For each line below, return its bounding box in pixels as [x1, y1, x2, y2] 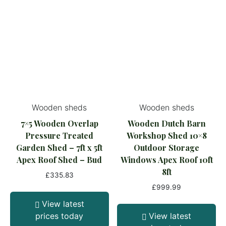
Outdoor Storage [134, 142, 200, 153]
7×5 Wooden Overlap [20, 118, 98, 129]
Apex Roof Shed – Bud [17, 154, 102, 165]
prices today [35, 211, 84, 221]
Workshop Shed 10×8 [126, 130, 207, 141]
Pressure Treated [25, 130, 94, 141]
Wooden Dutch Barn [127, 118, 206, 129]
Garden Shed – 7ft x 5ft [16, 142, 103, 153]
